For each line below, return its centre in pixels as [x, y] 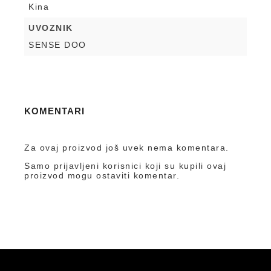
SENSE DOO [57, 44]
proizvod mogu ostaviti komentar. [102, 175]
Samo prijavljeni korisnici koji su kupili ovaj [125, 165]
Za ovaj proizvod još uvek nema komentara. [127, 147]
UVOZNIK [51, 28]
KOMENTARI [54, 111]
